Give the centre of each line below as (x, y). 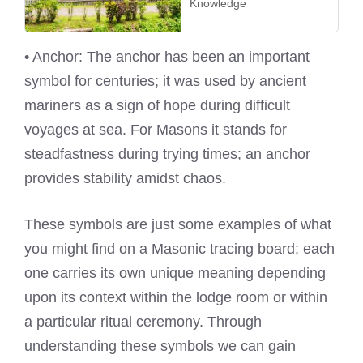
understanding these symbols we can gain (160, 346)
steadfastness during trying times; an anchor (167, 154)
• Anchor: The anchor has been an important (167, 56)
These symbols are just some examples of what (178, 224)
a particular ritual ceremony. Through (143, 321)
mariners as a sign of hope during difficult (157, 105)
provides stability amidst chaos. (125, 178)
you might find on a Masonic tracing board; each (179, 248)
